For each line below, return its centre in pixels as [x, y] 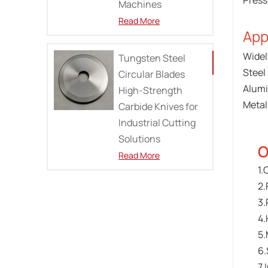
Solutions [140, 138]
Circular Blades [152, 74]
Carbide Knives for [159, 106]
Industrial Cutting [157, 122]
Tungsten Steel [152, 58]
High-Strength [151, 90]
